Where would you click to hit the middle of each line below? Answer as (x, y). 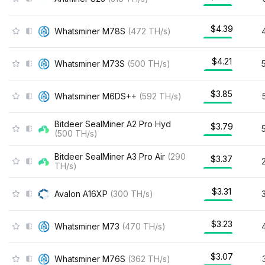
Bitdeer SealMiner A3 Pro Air (110, 156)
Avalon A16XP (81, 193)
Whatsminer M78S (90, 31)
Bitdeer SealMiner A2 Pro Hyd (113, 124)
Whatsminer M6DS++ (96, 96)
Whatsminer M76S (90, 258)
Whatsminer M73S (90, 63)
